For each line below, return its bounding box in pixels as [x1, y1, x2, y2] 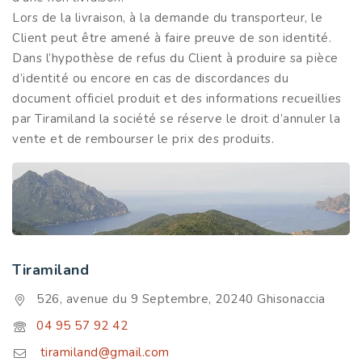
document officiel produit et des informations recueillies [12, 90, 342, 107]
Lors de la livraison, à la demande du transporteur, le [12, 9, 322, 26]
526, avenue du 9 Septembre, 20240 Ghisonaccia [36, 291, 326, 307]
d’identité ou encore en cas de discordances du [12, 69, 288, 86]
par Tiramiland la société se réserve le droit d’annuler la [12, 110, 340, 127]
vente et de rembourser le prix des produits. [12, 130, 274, 147]
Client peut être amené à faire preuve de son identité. [12, 29, 331, 46]
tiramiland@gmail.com [36, 344, 170, 360]
